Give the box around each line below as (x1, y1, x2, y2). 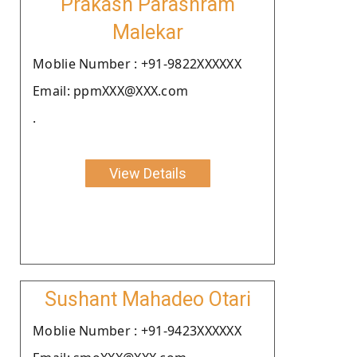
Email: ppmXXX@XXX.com (33, 81, 189, 100)
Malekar (112, 20, 183, 44)
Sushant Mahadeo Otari (44, 287, 251, 311)
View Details (108, 164, 186, 182)
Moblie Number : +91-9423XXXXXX (33, 321, 241, 339)
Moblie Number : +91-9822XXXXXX (33, 54, 241, 73)
